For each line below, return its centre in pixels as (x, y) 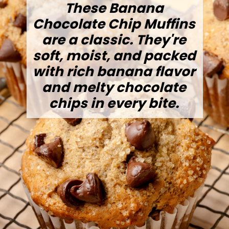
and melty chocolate (114, 87)
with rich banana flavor (114, 71)
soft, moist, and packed (114, 55)
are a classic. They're (114, 40)
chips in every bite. (114, 103)
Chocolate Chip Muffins (114, 24)
